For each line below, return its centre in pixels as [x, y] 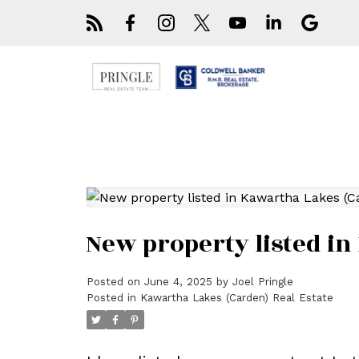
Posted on [115, 282]
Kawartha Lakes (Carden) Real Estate [236, 298]
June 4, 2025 [178, 282]
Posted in [111, 298]
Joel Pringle [262, 282]
